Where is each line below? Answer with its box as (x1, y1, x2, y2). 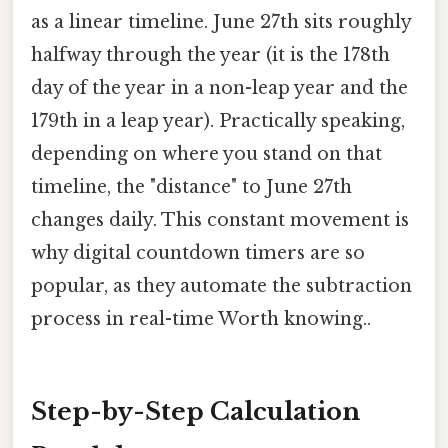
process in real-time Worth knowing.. (31, 308, 371, 331)
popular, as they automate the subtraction (31, 275, 412, 298)
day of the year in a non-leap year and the (31, 77, 408, 100)
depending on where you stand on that (31, 143, 382, 166)
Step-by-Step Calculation (31, 397, 360, 427)
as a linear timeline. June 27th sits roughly (31, 11, 411, 34)
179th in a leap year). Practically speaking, (31, 110, 405, 133)
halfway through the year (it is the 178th (31, 44, 390, 67)
